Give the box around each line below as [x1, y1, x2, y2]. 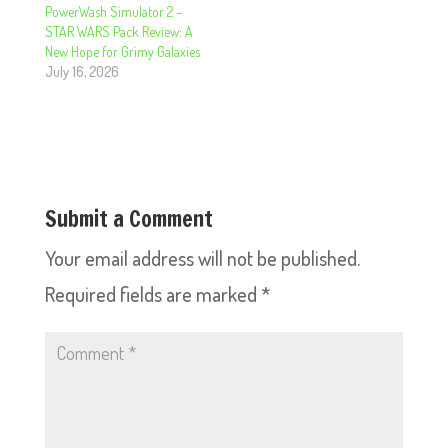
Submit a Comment [44, 203, 213, 234]
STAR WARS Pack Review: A [44, 23, 193, 40]
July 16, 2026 [44, 63, 119, 80]
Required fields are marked [44, 281, 261, 307]
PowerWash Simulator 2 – [44, 3, 182, 20]
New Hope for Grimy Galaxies [44, 43, 200, 60]
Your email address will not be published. [44, 245, 360, 271]
